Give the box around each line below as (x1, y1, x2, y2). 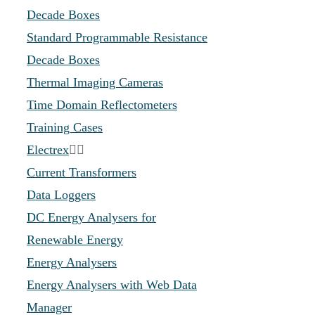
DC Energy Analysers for (27, 210, 156, 224)
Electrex (27, 143, 69, 157)
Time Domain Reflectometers (27, 98, 177, 112)
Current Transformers (27, 165, 136, 179)
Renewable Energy (27, 233, 123, 247)
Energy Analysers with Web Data (27, 278, 197, 292)
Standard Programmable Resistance (27, 30, 207, 44)
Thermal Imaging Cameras (27, 75, 163, 89)
